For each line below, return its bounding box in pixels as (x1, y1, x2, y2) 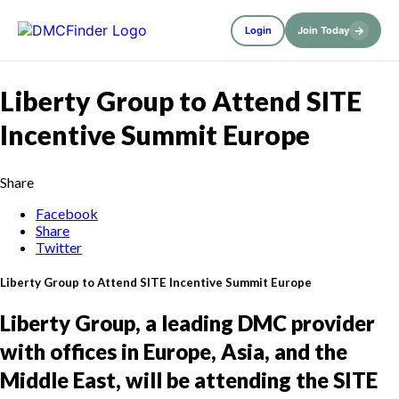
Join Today (297, 24, 349, 37)
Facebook (36, 204, 98, 222)
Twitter (36, 238, 82, 256)
